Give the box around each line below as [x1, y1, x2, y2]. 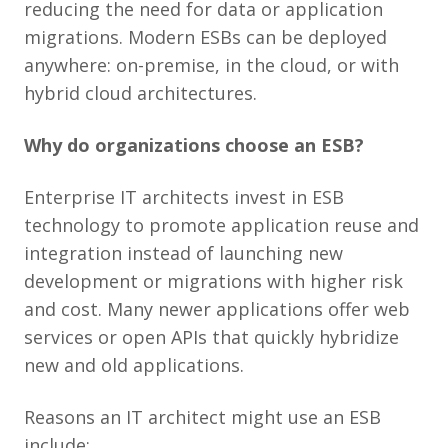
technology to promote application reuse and [24, 212, 419, 237]
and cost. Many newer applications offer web [24, 296, 410, 321]
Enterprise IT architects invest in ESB [24, 184, 344, 209]
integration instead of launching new [24, 240, 343, 265]
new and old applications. [24, 352, 244, 377]
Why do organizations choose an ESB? [24, 132, 364, 157]
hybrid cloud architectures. [24, 80, 257, 105]
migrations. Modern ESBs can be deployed [24, 24, 387, 49]
